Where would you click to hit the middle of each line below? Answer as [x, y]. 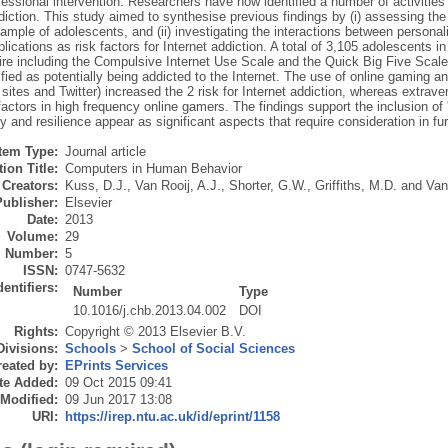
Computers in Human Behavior [153, 169]
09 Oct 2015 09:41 [118, 383]
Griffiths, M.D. [355, 186]
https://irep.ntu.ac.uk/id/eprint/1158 [172, 417]
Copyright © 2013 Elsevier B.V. [155, 332]
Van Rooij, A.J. [177, 186]
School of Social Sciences [213, 349]
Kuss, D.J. [95, 186]
